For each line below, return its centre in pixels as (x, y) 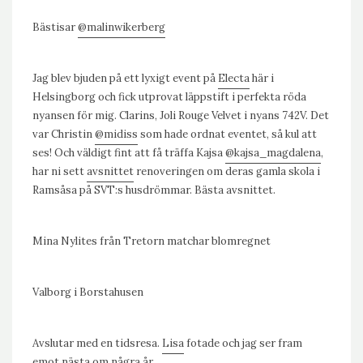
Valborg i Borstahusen (88, 292)
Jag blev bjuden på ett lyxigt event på (125, 78)
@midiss (116, 134)
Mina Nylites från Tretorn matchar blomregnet (152, 241)
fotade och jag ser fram (243, 343)
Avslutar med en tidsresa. (97, 343)
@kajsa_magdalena (273, 153)
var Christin (64, 134)
